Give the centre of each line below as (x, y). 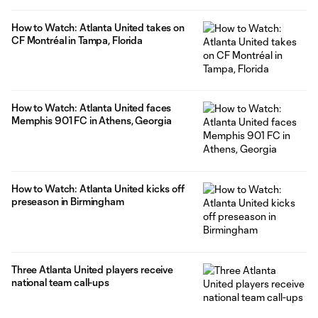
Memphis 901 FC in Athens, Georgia (93, 121)
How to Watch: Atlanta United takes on (98, 27)
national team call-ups (60, 283)
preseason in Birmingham (70, 202)
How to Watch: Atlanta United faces (92, 108)
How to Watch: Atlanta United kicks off (98, 189)
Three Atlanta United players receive (92, 270)
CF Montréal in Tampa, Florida (79, 40)
